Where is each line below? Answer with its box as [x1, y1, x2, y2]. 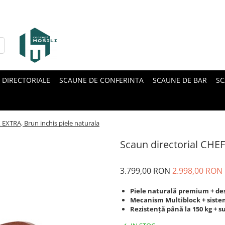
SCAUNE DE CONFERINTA [59, 75, 144, 85]
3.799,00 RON [120, 165, 170, 176]
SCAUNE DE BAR [153, 75, 207, 85]
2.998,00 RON [172, 165, 222, 176]
